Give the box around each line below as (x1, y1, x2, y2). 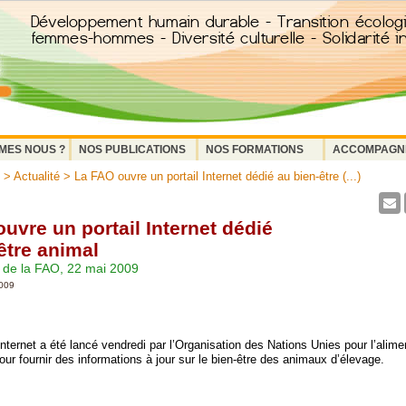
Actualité (14, 169, 60, 183)
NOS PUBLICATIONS (79, 143, 186, 156)
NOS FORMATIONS (206, 143, 304, 156)
